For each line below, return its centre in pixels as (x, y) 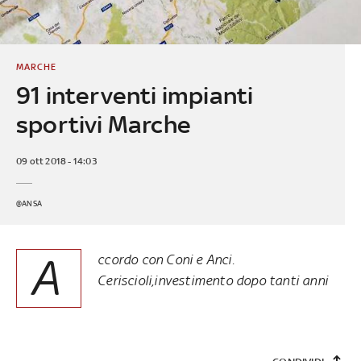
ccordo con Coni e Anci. (166, 259)
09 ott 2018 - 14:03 (56, 161)
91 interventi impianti (135, 95)
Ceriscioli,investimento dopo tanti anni (213, 280)
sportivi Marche (103, 124)
